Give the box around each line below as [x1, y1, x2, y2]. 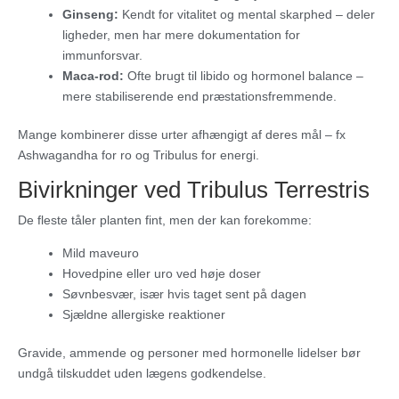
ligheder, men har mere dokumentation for [62, 28, 300, 43]
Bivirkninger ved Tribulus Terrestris [18, 176, 370, 204]
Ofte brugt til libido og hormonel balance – [124, 69, 363, 84]
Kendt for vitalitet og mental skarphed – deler [118, 7, 375, 22]
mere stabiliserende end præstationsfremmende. [62, 89, 337, 104]
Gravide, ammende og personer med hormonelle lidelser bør [18, 346, 361, 361]
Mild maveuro [62, 246, 139, 261]
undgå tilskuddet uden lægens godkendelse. [18, 366, 266, 381]
